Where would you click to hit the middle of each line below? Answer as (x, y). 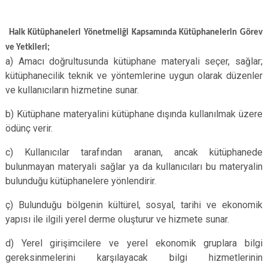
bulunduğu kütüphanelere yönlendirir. (81, 181)
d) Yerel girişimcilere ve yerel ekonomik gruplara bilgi (134, 243)
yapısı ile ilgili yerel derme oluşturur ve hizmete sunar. (117, 219)
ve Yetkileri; (28, 48)
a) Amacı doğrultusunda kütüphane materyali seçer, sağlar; (134, 61)
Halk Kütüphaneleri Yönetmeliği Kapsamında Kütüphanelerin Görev (136, 33)
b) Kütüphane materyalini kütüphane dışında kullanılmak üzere (134, 114)
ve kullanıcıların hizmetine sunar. (72, 90)
